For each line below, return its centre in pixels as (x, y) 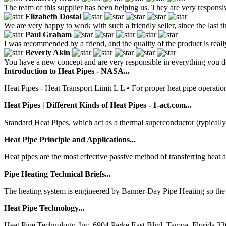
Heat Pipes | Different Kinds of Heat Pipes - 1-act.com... (98, 105)
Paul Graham (48, 34)
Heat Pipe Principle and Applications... (70, 139)
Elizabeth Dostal (53, 16)
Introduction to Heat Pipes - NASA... (67, 71)
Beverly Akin (48, 52)
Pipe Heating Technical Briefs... (58, 174)
